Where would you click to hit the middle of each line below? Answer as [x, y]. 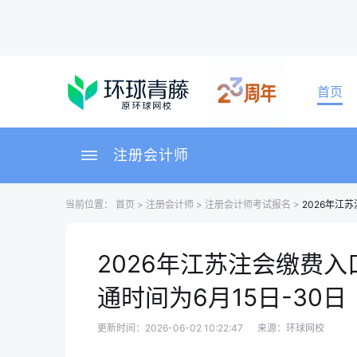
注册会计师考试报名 [248, 204]
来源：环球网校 [291, 328]
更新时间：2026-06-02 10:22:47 [171, 328]
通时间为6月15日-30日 [222, 297]
